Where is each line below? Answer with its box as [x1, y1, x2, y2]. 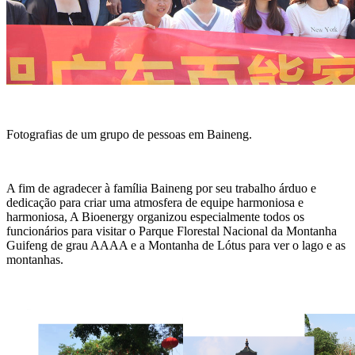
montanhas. [6, 252, 63, 266]
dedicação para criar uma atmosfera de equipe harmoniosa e [6, 195, 303, 209]
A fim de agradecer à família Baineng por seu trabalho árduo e [6, 181, 316, 195]
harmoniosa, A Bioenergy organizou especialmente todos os [6, 209, 304, 223]
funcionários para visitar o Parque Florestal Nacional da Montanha [6, 223, 337, 238]
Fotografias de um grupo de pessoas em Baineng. [6, 127, 252, 141]
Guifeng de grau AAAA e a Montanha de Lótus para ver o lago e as [6, 238, 345, 252]
